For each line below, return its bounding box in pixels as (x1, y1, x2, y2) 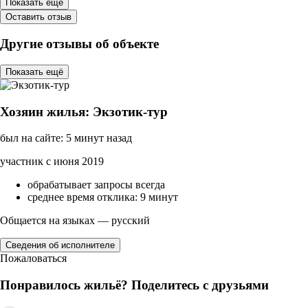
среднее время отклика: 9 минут (27, 191, 178, 203)
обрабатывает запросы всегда (27, 179, 165, 191)
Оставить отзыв (5, 11, 71, 22)
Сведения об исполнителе (5, 240, 115, 251)
